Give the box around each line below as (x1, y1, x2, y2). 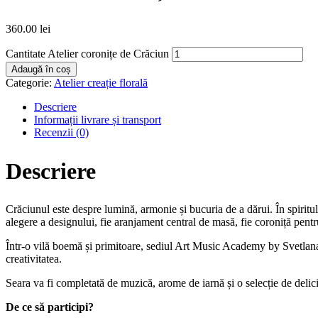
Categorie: (6, 76, 54, 89)
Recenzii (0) (34, 126, 89, 138)
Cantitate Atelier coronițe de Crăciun (6, 47, 169, 60)
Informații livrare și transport (34, 113, 161, 126)
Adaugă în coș (11, 63, 71, 75)
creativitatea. (6, 253, 62, 265)
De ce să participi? (6, 301, 94, 314)
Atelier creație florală (54, 76, 148, 89)
